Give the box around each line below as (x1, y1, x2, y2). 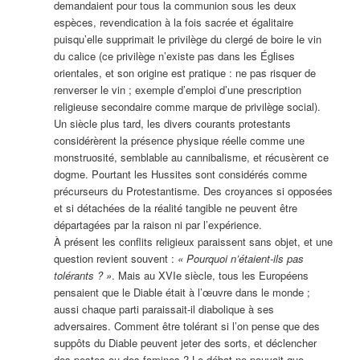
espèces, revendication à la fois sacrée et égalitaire (53, 14, 293, 31)
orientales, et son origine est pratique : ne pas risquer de (53, 65, 316, 81)
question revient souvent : (53, 251, 178, 267)
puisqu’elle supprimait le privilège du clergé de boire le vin (53, 31, 321, 47)
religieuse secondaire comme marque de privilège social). (53, 99, 321, 115)
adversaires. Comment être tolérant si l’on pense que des (53, 318, 320, 334)
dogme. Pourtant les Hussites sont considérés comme (53, 166, 307, 182)
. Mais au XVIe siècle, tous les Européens (111, 268, 309, 284)
